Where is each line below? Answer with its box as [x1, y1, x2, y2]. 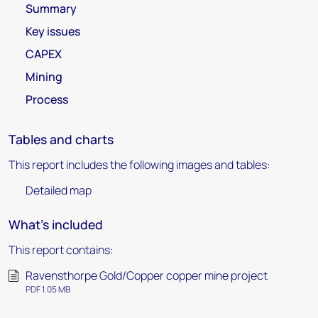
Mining [26, 69, 62, 84]
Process [26, 92, 68, 107]
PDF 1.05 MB [26, 283, 70, 295]
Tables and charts [9, 131, 114, 148]
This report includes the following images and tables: [9, 157, 270, 172]
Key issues [26, 23, 80, 39]
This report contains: [9, 242, 114, 258]
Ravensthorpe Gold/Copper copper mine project [26, 268, 268, 283]
